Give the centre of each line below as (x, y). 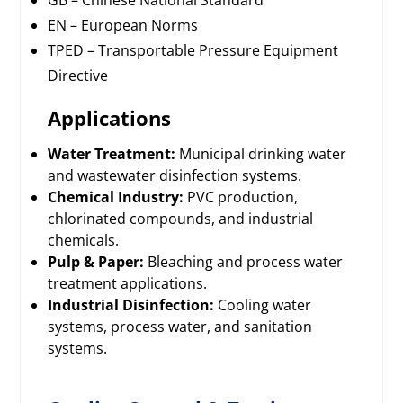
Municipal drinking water (261, 154)
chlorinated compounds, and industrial (181, 219)
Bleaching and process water (244, 262)
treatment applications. (128, 284)
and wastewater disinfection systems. (175, 176)
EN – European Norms (123, 26)
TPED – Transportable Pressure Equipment (193, 51)
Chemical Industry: (116, 197)
